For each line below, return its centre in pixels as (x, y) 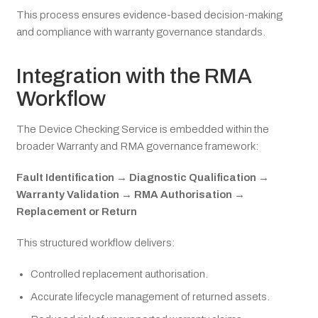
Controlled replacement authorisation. (119, 274)
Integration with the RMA (134, 76)
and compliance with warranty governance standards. (141, 32)
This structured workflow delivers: (95, 242)
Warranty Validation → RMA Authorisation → (131, 194)
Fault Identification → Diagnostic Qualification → (143, 177)
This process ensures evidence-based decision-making (149, 15)
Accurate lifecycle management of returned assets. (150, 296)
